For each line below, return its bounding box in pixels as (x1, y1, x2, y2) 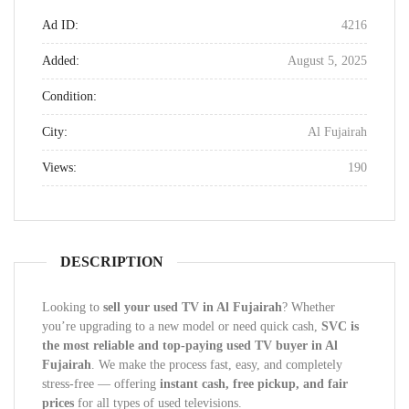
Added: (42, 54, 79, 68)
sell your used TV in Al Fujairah (103, 300, 282, 314)
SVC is (321, 320, 359, 333)
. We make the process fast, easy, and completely (91, 358, 342, 372)
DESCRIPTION (60, 254, 163, 269)
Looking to (42, 300, 103, 314)
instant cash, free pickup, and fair (160, 377, 348, 391)
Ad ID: (42, 18, 79, 32)
